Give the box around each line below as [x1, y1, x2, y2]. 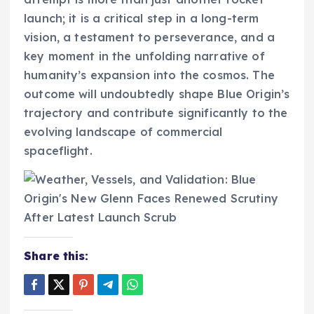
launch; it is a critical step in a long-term [24, 11, 259, 26]
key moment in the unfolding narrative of [24, 49, 265, 64]
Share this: [24, 249, 89, 264]
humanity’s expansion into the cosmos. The [24, 68, 275, 83]
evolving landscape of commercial [24, 125, 223, 139]
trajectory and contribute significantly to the [24, 106, 288, 121]
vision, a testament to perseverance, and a [24, 30, 275, 45]
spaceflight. [24, 144, 93, 158]
